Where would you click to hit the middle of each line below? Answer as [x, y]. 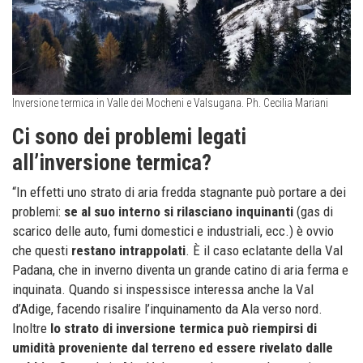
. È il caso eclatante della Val [264, 250]
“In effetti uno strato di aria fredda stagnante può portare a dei [179, 192]
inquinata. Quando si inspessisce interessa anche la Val [163, 289]
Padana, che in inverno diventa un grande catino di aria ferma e [180, 269]
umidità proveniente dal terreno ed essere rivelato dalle [173, 347]
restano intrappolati [128, 250]
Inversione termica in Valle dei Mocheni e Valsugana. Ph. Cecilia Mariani [170, 102]
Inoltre [31, 328]
